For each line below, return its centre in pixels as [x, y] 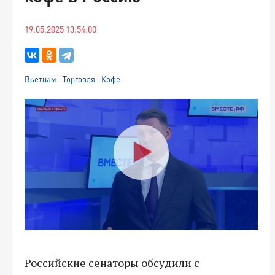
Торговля [79, 79]
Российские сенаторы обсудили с [112, 262]
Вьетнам [41, 79]
